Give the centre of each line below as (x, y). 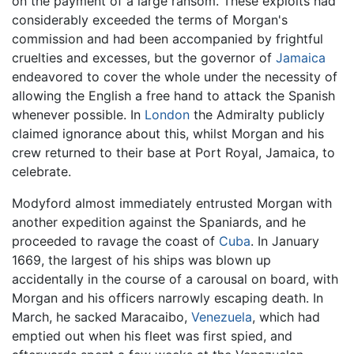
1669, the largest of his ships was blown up (141, 260)
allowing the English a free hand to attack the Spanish (173, 95)
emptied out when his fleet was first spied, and (152, 335)
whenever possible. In (78, 114)
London (167, 114)
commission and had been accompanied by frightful (168, 38)
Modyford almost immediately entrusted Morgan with (172, 203)
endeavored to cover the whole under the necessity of (175, 76)
